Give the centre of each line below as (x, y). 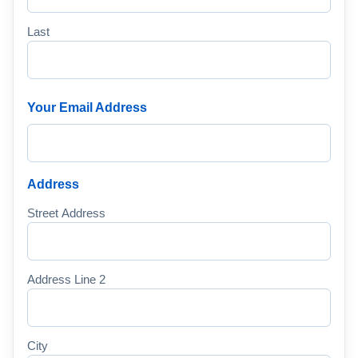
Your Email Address (88, 108)
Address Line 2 (67, 280)
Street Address (67, 213)
